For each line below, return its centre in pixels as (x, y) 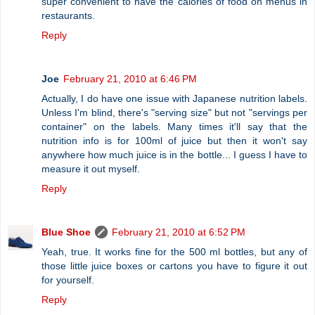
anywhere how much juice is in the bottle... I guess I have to (174, 154)
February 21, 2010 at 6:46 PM (130, 78)
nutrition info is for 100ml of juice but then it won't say (174, 140)
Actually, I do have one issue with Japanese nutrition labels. (174, 98)
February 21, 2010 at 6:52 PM (179, 232)
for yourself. (68, 279)
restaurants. (68, 15)
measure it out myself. (91, 168)
